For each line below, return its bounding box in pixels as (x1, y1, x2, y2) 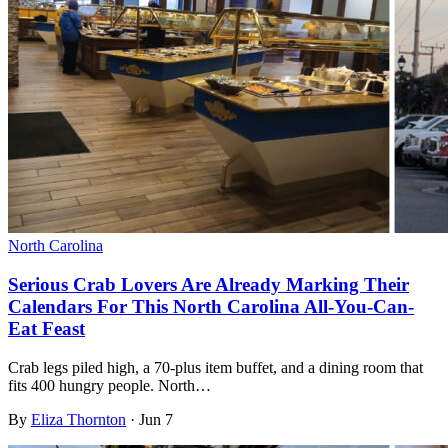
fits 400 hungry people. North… (8, 376, 211, 394)
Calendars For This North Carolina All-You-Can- (8, 295, 414, 317)
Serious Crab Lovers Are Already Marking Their (8, 273, 409, 295)
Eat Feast (8, 317, 85, 339)
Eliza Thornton (31, 410, 126, 428)
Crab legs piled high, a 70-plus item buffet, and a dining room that (8, 358, 423, 376)
